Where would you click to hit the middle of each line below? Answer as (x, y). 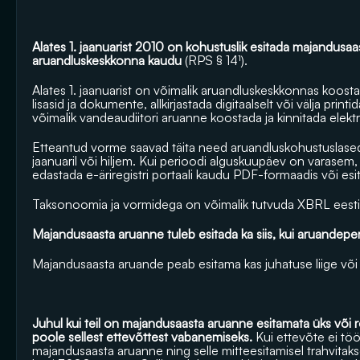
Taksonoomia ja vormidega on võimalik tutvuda (165, 204)
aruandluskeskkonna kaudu (108, 60)
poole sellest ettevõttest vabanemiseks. (142, 337)
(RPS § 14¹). (216, 60)
